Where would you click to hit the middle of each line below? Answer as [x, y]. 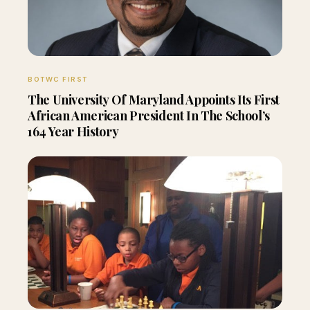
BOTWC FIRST [58, 79]
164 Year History [73, 131]
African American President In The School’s [149, 116]
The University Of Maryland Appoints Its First [154, 100]
